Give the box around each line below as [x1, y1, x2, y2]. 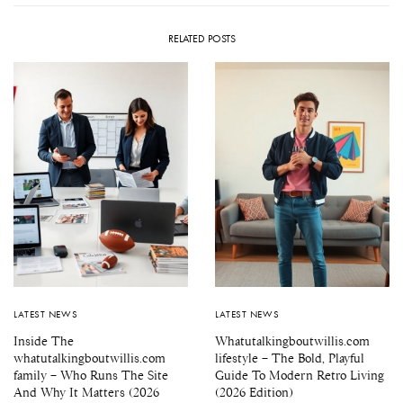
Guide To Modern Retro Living [215, 366, 384, 383]
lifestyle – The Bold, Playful [215, 349, 364, 366]
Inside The [13, 332, 74, 349]
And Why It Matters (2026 [13, 383, 159, 400]
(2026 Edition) [215, 383, 293, 400]
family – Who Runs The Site [13, 366, 168, 383]
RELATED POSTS [167, 31, 236, 46]
